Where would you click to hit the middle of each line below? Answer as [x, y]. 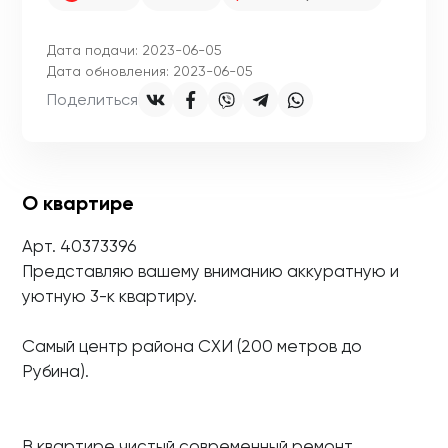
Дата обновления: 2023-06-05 [150, 71]
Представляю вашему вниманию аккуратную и [210, 271]
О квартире [78, 203]
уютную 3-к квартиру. [109, 296]
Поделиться [92, 99]
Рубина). [55, 371]
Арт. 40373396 [79, 246]
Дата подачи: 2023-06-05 [134, 50]
